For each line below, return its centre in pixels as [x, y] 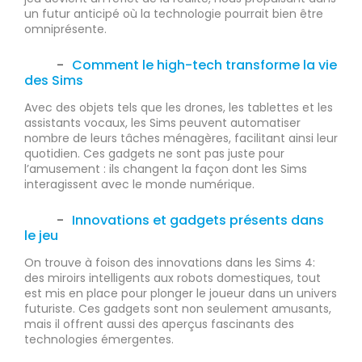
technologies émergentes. [99, 340]
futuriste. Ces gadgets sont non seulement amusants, [178, 309]
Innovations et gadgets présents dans [198, 221]
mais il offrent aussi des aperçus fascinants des [159, 324]
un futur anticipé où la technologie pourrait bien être [174, 14]
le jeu [41, 236]
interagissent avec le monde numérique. [139, 185]
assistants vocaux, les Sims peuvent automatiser [162, 123]
